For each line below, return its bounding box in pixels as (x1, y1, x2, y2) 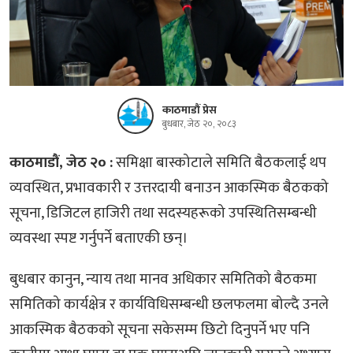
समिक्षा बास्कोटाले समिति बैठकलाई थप (116, 150, 326, 175)
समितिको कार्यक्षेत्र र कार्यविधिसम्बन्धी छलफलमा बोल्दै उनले (9, 292, 329, 317)
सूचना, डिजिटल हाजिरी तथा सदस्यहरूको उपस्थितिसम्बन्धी (9, 200, 317, 225)
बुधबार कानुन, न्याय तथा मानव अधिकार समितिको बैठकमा (9, 266, 317, 292)
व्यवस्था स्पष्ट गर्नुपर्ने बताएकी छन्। (9, 225, 188, 251)
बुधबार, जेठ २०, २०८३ (162, 116, 236, 132)
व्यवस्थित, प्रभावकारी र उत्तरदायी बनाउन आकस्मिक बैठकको (9, 175, 329, 200)
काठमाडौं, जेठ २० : (9, 150, 116, 175)
